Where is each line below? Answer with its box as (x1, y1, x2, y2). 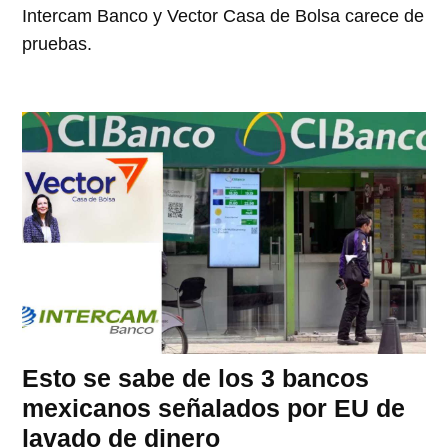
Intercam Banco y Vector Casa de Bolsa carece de (22, 6, 425, 27)
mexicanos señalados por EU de (22, 394, 406, 423)
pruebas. (22, 34, 93, 55)
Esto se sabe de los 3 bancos (22, 364, 370, 393)
